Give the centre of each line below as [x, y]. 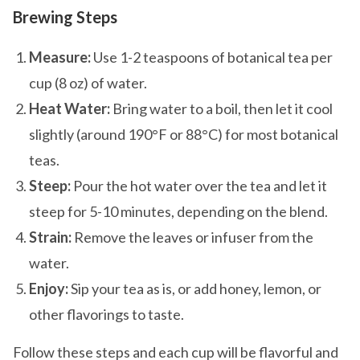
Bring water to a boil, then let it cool [221, 108]
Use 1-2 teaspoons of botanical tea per [212, 57]
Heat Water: [70, 108]
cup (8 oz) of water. [88, 83]
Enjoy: [49, 288]
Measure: [60, 57]
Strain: [50, 237]
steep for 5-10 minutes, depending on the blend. [178, 211]
